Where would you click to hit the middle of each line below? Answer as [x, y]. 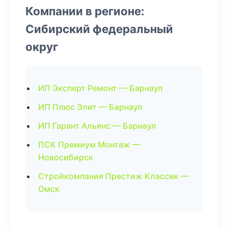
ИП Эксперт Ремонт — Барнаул [101, 88]
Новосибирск [66, 157]
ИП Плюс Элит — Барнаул [90, 107]
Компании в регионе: [85, 11]
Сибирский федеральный [99, 29]
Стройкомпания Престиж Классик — [113, 176]
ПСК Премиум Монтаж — [89, 145]
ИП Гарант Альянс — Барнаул [97, 126]
